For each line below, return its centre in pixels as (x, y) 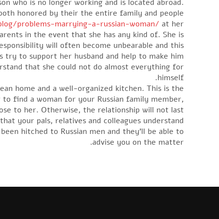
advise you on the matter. (138, 142)
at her (172, 24)
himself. (171, 78)
